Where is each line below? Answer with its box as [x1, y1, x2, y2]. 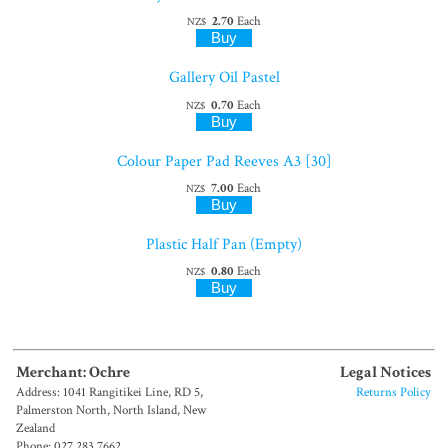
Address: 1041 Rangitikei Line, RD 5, [16, 383, 204, 402]
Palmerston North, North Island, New [16, 401, 207, 420]
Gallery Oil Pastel [168, 67, 280, 89]
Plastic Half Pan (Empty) [146, 233, 302, 255]
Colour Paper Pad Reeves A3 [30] [116, 150, 332, 172]
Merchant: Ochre [16, 362, 131, 384]
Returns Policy [356, 383, 432, 402]
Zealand [16, 419, 56, 438]
